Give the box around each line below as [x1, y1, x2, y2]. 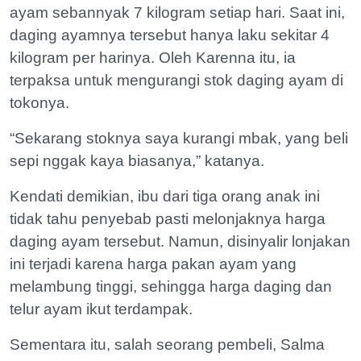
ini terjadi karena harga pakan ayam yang [10, 255, 297, 272]
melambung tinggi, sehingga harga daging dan [10, 278, 332, 295]
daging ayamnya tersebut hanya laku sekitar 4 [10, 27, 330, 44]
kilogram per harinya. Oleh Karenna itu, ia [10, 49, 296, 66]
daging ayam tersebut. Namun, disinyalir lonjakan [10, 233, 351, 250]
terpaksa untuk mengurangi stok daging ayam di [10, 72, 343, 89]
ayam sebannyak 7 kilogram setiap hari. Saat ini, [10, 4, 345, 21]
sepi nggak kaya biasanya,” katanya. [10, 152, 264, 169]
